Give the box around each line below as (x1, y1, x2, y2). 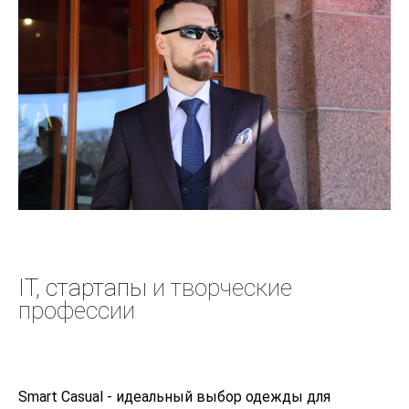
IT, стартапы (18, 273, 147, 301)
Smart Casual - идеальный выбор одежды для (18, 387, 330, 405)
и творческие (147, 273, 292, 301)
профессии (18, 296, 135, 324)
